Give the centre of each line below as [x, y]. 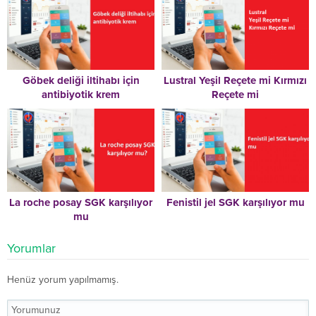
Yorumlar [31, 248]
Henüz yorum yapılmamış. [63, 279]
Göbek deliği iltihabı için [81, 81]
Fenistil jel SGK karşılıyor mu [235, 202]
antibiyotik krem [81, 95]
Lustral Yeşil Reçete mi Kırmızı [235, 81]
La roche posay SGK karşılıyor [81, 202]
